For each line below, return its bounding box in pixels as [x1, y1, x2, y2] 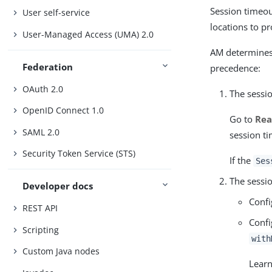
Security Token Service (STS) [22, 148, 136, 160]
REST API [22, 202, 58, 214]
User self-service [22, 7, 90, 19]
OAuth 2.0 [22, 83, 64, 95]
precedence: [210, 61, 261, 74]
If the [229, 154, 254, 166]
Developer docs [22, 180, 93, 192]
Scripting [22, 223, 59, 236]
